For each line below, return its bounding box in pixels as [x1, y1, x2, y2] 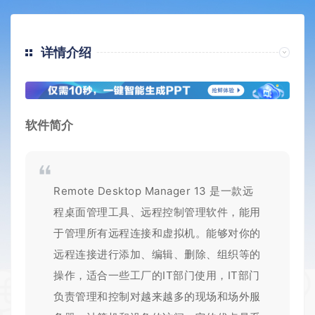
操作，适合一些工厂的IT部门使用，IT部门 [53, 269, 260, 283]
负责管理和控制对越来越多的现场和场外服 [53, 290, 261, 304]
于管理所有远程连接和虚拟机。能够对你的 [53, 226, 261, 240]
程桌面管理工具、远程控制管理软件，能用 [53, 205, 261, 219]
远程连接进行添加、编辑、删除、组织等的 [53, 247, 261, 262]
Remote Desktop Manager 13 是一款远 [53, 184, 253, 198]
